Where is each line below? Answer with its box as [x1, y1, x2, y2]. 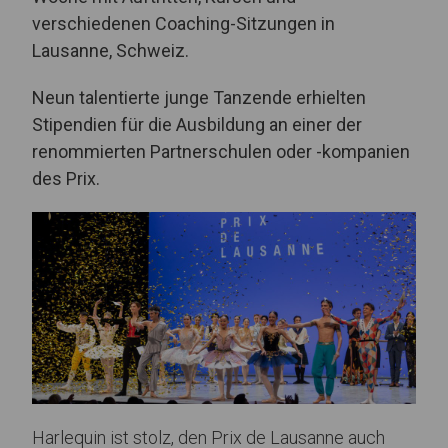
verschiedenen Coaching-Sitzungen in [32, 12, 335, 34]
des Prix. [32, 167, 100, 189]
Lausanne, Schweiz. [32, 39, 189, 61]
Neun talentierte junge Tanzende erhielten [32, 86, 366, 108]
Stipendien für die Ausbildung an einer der [32, 113, 362, 135]
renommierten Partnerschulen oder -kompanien [32, 140, 410, 162]
